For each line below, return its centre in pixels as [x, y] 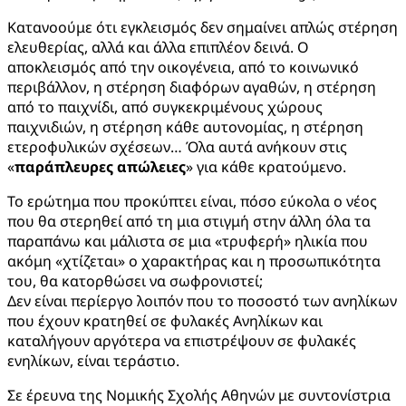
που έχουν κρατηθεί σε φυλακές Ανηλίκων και [165, 321]
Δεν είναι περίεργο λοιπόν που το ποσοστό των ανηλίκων [202, 301]
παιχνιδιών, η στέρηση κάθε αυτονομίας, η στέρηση [185, 127]
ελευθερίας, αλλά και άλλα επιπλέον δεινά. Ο [158, 48]
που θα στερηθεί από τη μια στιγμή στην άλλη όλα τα [189, 222]
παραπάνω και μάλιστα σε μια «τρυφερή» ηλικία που [188, 242]
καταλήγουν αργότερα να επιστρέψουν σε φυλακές [182, 341]
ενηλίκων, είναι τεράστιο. [93, 361]
